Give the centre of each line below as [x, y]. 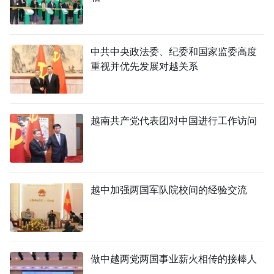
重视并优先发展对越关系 [144, 67]
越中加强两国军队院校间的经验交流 [169, 190]
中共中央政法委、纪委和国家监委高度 [174, 52]
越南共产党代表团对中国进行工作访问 [174, 121]
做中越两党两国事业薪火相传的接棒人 [174, 259]
